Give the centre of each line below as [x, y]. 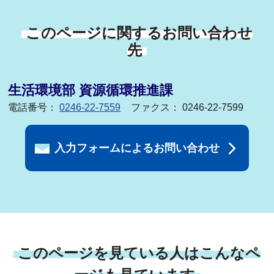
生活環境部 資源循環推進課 [91, 91]
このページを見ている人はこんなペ [139, 253]
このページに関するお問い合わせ [139, 33]
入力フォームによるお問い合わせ [137, 148]
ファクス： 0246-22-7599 [187, 108]
